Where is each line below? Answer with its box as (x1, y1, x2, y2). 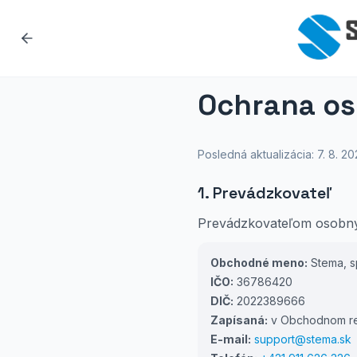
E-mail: (210, 332, 251, 346)
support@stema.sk (254, 332, 351, 346)
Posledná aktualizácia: (198, 147, 317, 161)
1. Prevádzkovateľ (198, 182, 331, 203)
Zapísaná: (210, 313, 268, 327)
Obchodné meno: (210, 256, 308, 269)
